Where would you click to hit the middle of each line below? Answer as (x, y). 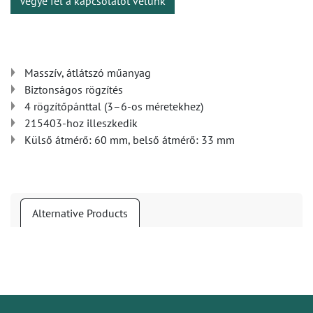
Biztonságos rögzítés (74, 89)
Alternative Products (80, 213)
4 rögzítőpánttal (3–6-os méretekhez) (114, 106)
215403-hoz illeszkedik (81, 123)
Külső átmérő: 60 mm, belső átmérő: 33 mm (130, 140)
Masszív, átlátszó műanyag (88, 73)
